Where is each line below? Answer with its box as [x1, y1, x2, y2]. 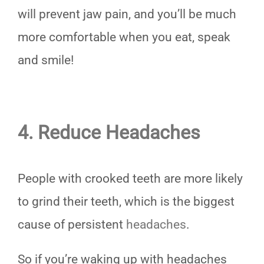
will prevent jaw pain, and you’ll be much [18, 6, 236, 21]
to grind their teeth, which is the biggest [18, 194, 235, 209]
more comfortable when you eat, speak [18, 29, 230, 44]
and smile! [18, 52, 74, 67]
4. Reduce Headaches [18, 121, 200, 144]
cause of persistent [18, 217, 126, 232]
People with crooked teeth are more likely [18, 171, 243, 186]
